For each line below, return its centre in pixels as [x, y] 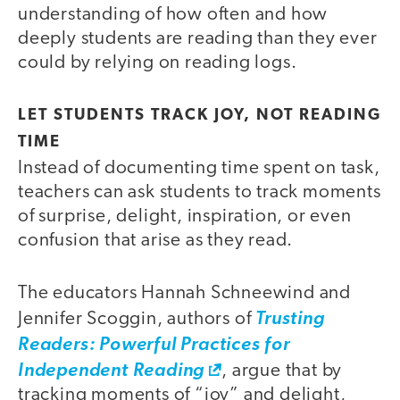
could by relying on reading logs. [162, 62]
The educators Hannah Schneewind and [184, 293]
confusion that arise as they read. [158, 241]
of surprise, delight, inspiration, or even [185, 217]
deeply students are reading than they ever [198, 38]
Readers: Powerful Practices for [154, 345]
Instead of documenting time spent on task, [199, 169]
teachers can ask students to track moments [200, 193]
